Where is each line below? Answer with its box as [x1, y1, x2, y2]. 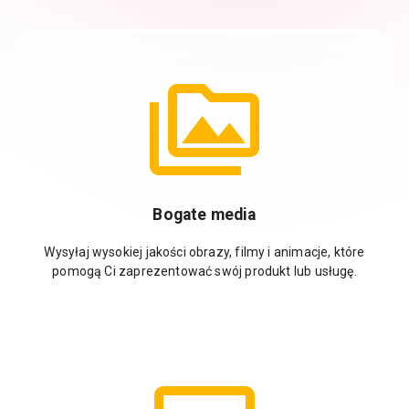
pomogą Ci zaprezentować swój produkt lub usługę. [52, 263, 357, 278]
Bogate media [152, 205, 257, 225]
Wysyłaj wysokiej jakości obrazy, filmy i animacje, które [44, 244, 365, 259]
